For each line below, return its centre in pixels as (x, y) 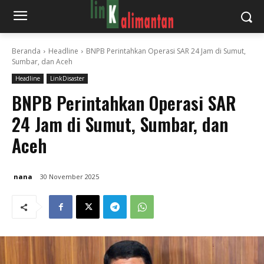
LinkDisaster (67, 78)
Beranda (26, 51)
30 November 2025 (70, 177)
